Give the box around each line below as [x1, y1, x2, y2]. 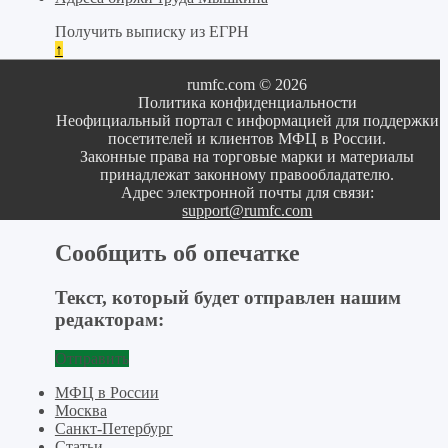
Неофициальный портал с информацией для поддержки [55, 112, 439, 129]
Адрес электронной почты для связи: [120, 184, 374, 201]
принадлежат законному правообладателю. [100, 166, 395, 183]
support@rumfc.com [182, 202, 313, 219]
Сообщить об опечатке [54, 239, 300, 266]
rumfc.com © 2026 [187, 76, 308, 93]
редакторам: [54, 308, 164, 330]
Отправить [54, 349, 129, 367]
